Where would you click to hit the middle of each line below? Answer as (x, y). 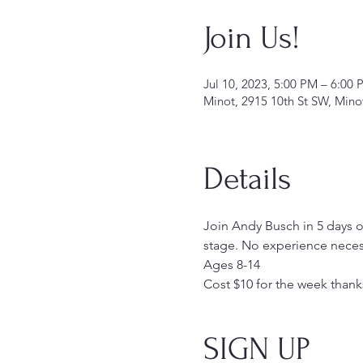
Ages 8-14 (231, 265)
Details (247, 179)
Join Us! (251, 38)
